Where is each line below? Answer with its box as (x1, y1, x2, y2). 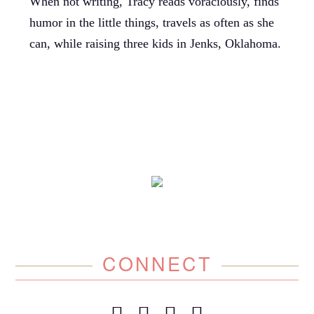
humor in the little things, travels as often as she (29, 15, 275, 29)
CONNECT (102, 250, 212, 278)
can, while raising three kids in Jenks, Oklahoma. (29, 36, 282, 50)
